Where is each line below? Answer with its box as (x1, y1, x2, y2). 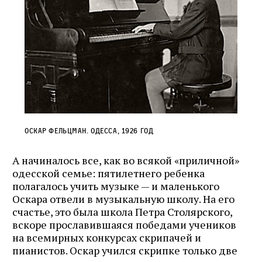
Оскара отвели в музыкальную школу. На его (12, 191, 235, 206)
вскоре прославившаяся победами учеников (12, 217, 236, 232)
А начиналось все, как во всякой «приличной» (12, 153, 239, 167)
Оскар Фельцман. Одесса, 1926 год (25, 126, 154, 135)
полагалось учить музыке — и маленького (12, 178, 219, 193)
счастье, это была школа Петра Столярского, (12, 204, 232, 219)
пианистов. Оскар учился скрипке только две (12, 243, 237, 257)
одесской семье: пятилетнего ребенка (12, 166, 205, 180)
